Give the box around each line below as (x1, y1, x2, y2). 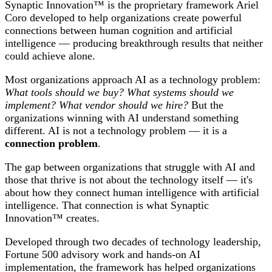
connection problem (5, 137, 98, 149)
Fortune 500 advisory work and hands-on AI (5, 248, 200, 260)
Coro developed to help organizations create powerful (5, 11, 242, 24)
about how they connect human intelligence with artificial (5, 186, 259, 199)
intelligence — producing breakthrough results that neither (5, 36, 263, 49)
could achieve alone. (5, 49, 95, 62)
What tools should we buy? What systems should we (5, 86, 234, 98)
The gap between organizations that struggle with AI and (5, 160, 255, 173)
